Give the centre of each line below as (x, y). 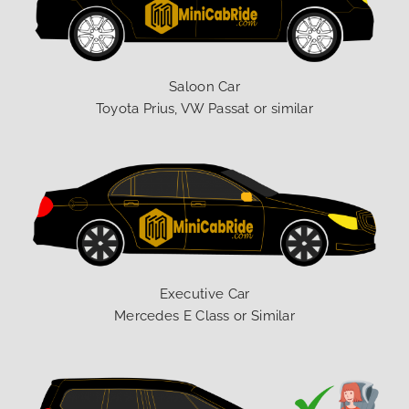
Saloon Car (204, 87)
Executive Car (204, 294)
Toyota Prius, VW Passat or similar (204, 109)
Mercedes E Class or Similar (204, 316)
